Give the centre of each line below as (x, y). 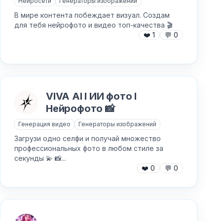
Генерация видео (44, 124)
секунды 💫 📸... (40, 158)
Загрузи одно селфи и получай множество (88, 138)
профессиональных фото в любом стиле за (89, 148)
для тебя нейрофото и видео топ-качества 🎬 (93, 25)
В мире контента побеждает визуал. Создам (92, 15)
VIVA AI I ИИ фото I (92, 96)
